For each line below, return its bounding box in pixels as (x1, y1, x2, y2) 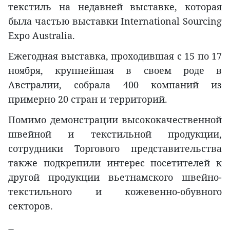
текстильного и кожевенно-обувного (8, 185, 222, 198)
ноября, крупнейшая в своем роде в (8, 64, 222, 77)
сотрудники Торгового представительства (8, 142, 222, 155)
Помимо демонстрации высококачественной (8, 113, 222, 126)
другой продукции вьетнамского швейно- (8, 171, 222, 184)
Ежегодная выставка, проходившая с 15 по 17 (8, 50, 222, 63)
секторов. (8, 200, 53, 213)
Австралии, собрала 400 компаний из (8, 79, 222, 91)
